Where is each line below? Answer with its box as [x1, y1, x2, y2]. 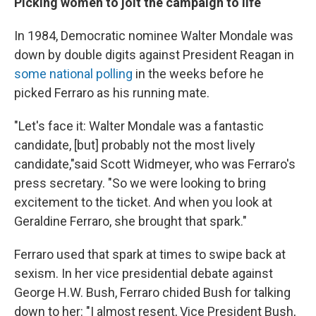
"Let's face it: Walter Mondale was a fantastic [14, 119, 264, 134]
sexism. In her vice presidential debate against [14, 266, 273, 281]
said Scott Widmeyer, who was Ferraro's [74, 157, 296, 172]
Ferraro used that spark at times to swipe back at [14, 247, 286, 262]
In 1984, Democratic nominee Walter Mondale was [14, 28, 293, 44]
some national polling [14, 66, 133, 82]
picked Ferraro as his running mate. [14, 85, 209, 101]
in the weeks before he [133, 66, 264, 82]
